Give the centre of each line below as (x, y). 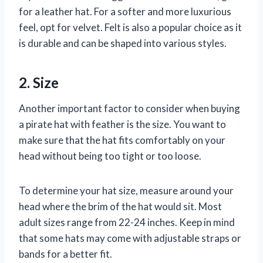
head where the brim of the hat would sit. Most (120, 207)
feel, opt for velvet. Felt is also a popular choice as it (130, 28)
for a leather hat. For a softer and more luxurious (125, 12)
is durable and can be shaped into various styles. (123, 43)
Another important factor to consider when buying (129, 109)
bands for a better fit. (65, 254)
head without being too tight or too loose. (110, 156)
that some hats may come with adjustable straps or (130, 238)
